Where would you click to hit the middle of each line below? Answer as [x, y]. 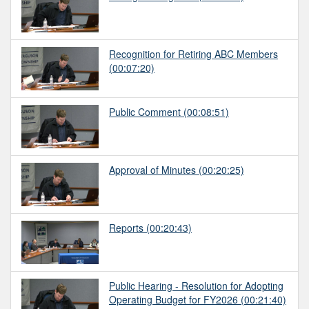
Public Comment [145, 111]
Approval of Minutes [152, 169]
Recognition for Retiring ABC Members [193, 53]
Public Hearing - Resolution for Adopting [196, 285]
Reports [126, 227]
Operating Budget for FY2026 [173, 299]
